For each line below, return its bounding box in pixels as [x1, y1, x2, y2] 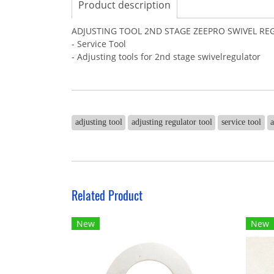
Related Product [72, 187, 143, 204]
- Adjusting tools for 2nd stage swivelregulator [72, 51, 261, 62]
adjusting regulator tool [131, 117, 212, 127]
